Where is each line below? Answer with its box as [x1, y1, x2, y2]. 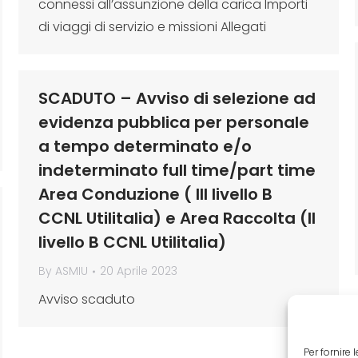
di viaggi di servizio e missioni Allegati [38, 18, 266, 36]
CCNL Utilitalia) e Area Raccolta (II [38, 207, 316, 229]
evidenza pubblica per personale [38, 111, 309, 133]
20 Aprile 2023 [100, 263, 177, 279]
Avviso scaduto [38, 290, 135, 308]
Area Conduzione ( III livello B [38, 183, 272, 205]
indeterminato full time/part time [38, 159, 316, 181]
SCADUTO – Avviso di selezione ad [38, 87, 316, 109]
